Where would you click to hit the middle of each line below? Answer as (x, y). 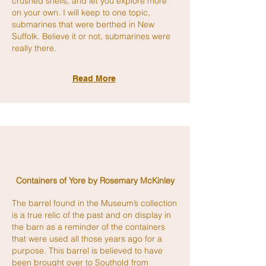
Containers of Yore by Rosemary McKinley (95, 180)
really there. (34, 48)
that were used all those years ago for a (87, 239)
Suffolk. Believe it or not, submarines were (91, 36)
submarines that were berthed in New (83, 24)
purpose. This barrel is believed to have (87, 251)
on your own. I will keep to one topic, (81, 12)
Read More (94, 78)
